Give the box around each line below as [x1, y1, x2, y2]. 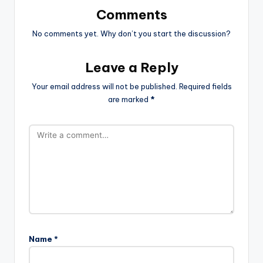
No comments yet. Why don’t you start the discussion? [32, 28, 231, 38]
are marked [108, 94, 150, 104]
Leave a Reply [85, 59, 178, 76]
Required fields [178, 81, 232, 91]
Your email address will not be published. [31, 81, 177, 91]
